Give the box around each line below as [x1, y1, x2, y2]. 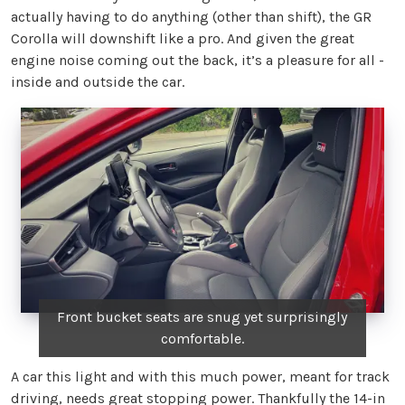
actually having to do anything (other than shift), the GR [11, 8, 372, 26]
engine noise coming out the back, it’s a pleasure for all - [11, 52, 384, 70]
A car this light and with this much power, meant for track [11, 367, 390, 385]
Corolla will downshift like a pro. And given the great [11, 30, 354, 48]
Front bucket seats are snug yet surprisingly [57, 307, 348, 325]
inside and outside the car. [11, 73, 184, 91]
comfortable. [160, 329, 244, 347]
